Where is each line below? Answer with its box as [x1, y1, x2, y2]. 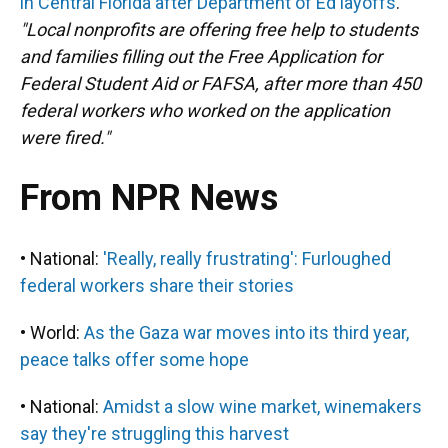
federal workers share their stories [20, 275, 294, 297]
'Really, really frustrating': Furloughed [103, 248, 391, 270]
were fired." [20, 127, 110, 149]
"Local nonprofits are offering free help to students [20, 19, 418, 41]
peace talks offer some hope [20, 349, 249, 371]
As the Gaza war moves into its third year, [84, 322, 409, 344]
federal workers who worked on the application [20, 100, 390, 122]
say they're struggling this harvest [20, 423, 289, 445]
